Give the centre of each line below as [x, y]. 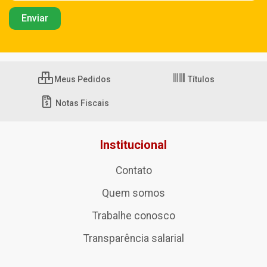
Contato [133, 171]
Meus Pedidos [81, 80]
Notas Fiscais [81, 103]
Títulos [200, 80]
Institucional [133, 145]
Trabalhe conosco [133, 216]
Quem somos [133, 193]
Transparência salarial [133, 239]
